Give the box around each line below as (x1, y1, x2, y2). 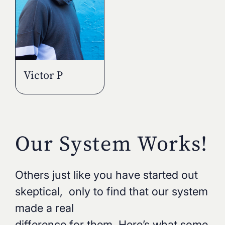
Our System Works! (15, 129, 208, 158)
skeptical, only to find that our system (15, 185, 208, 198)
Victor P (23, 67, 63, 83)
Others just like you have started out (15, 168, 198, 182)
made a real (15, 201, 74, 215)
